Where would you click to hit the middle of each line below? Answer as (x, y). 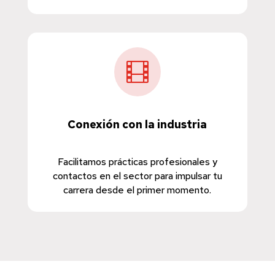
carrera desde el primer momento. (137, 190)
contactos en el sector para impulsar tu (137, 176)
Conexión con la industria (137, 125)
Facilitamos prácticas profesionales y (137, 162)
